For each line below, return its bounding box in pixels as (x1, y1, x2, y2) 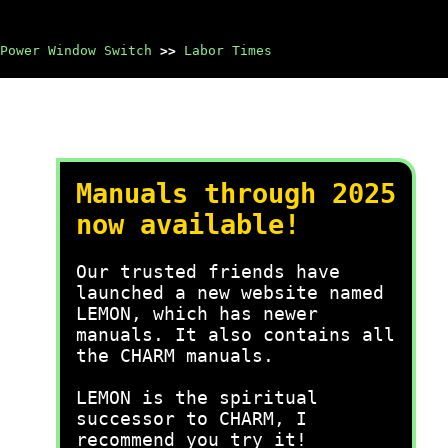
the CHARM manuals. (76, 345, 274, 366)
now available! (76, 209, 300, 240)
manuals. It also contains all (76, 324, 395, 345)
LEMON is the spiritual (76, 387, 318, 408)
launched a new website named (76, 282, 384, 303)
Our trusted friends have (76, 261, 340, 282)
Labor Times (184, 43, 272, 58)
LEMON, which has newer (76, 303, 318, 324)
